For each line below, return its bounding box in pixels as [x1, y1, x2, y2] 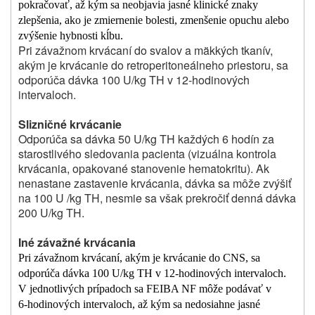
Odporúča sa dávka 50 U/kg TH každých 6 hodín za [18, 131, 274, 148]
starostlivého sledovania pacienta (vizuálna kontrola [18, 146, 276, 162]
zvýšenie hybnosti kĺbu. [18, 30, 123, 42]
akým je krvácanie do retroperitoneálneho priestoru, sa [18, 57, 288, 74]
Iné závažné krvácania [18, 234, 136, 251]
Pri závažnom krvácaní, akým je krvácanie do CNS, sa [18, 252, 260, 264]
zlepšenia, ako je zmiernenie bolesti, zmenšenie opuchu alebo [18, 14, 289, 27]
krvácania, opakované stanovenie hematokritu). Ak [18, 160, 269, 177]
